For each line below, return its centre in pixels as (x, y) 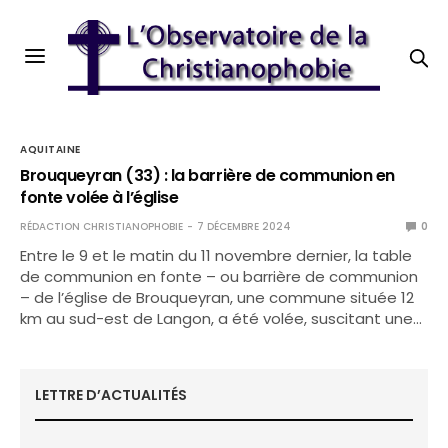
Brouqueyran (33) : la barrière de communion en (207, 175)
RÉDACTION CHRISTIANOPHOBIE (101, 226)
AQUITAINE (50, 149)
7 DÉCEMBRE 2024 (244, 226)
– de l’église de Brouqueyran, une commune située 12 (217, 297)
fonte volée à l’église (99, 197)
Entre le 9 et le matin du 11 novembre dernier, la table (216, 255)
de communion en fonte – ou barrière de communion (219, 276)
